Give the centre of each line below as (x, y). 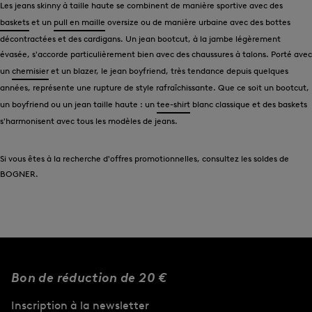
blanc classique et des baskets (249, 104)
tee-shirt (173, 104)
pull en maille (79, 22)
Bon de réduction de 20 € (89, 278)
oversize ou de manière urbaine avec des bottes (198, 22)
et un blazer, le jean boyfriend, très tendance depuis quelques (169, 70)
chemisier (30, 70)
